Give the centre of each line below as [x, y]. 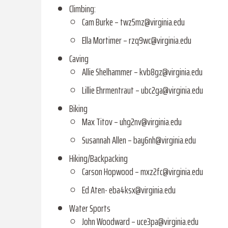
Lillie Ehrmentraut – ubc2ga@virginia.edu [142, 90]
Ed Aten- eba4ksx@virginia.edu [129, 190]
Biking [78, 109]
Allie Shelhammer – [110, 72]
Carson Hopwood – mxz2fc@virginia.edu [142, 172]
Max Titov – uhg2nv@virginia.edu [132, 122]
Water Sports [90, 208]
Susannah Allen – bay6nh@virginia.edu [139, 140]
